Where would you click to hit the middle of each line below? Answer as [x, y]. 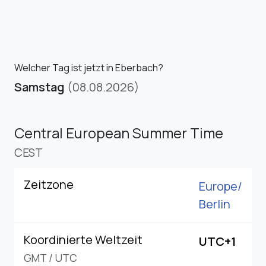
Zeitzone [49, 184]
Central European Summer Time [119, 132]
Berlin [215, 204]
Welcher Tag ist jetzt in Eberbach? [89, 67]
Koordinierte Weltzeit [83, 239]
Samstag [39, 87]
